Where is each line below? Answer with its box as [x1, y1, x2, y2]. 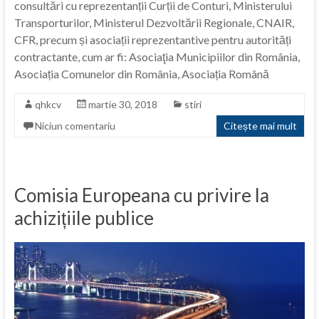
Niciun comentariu [34, 119, 115, 132]
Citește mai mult [224, 119, 298, 132]
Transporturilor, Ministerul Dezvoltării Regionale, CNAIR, [14, 15, 294, 29]
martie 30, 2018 [88, 98, 157, 110]
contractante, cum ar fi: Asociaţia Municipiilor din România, [14, 49, 300, 63]
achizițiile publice [14, 206, 154, 229]
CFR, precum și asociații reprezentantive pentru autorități [14, 32, 291, 46]
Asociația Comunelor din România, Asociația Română [14, 66, 269, 80]
